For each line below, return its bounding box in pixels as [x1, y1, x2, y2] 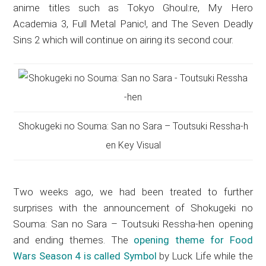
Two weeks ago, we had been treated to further [13, 186, 253, 198]
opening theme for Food [134, 234, 253, 246]
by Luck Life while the [156, 250, 253, 262]
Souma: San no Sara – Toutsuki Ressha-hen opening [13, 218, 253, 230]
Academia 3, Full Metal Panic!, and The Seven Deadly [13, 18, 253, 30]
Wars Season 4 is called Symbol [13, 250, 157, 262]
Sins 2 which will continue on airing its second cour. [13, 34, 234, 46]
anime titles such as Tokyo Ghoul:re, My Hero [13, 2, 253, 14]
